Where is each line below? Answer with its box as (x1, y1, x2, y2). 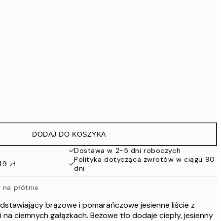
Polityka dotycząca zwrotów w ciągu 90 (74, 155, 215, 164)
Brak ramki (55, 98, 91, 106)
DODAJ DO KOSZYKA (32, 130, 106, 138)
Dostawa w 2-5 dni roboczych (74, 146, 181, 155)
